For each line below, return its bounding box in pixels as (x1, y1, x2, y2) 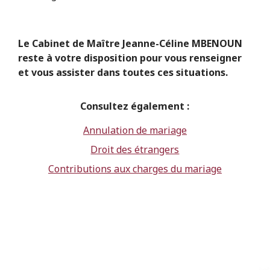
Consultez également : (80, 99, 190, 113)
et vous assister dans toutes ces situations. (17, 66, 228, 80)
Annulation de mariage (83, 124, 187, 137)
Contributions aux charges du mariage (48, 162, 222, 176)
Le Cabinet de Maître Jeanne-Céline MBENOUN (17, 37, 242, 51)
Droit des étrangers (90, 143, 180, 157)
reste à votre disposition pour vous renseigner (17, 51, 242, 65)
